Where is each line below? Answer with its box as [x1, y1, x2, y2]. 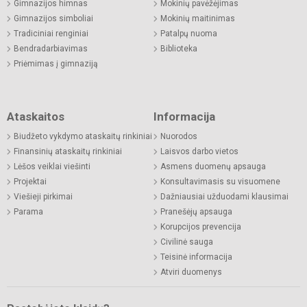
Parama [14, 206, 43, 217]
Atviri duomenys [160, 267, 222, 277]
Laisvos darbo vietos [160, 146, 238, 156]
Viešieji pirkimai [14, 191, 73, 201]
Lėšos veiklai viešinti [14, 161, 90, 171]
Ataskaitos [7, 109, 64, 123]
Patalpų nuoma [160, 28, 217, 38]
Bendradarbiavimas [14, 43, 88, 53]
